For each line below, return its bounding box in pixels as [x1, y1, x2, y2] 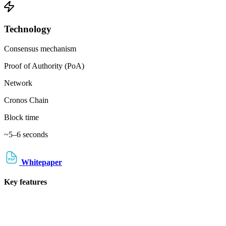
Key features [4, 178, 47, 187]
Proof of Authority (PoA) [4, 61, 84, 70]
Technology [4, 23, 51, 34]
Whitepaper [19, 157, 62, 166]
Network [4, 78, 32, 87]
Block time [4, 112, 39, 122]
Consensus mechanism [4, 44, 76, 53]
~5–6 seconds [4, 130, 48, 139]
